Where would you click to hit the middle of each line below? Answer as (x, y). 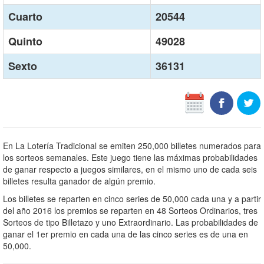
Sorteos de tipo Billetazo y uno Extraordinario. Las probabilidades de (131, 222)
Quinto (25, 41)
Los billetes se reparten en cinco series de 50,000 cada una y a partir (132, 199)
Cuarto (25, 16)
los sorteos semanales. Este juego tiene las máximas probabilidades (130, 157)
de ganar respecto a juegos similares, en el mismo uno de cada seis (130, 169)
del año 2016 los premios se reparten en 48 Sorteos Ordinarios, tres (130, 210)
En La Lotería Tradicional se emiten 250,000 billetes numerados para (132, 146)
